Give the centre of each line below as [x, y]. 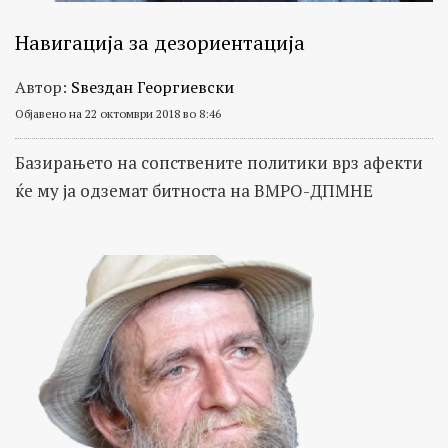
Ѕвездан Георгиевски [152, 87]
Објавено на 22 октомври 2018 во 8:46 [118, 114]
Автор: [43, 87]
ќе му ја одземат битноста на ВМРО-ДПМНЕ [194, 191]
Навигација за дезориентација [160, 43]
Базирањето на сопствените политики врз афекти [219, 163]
